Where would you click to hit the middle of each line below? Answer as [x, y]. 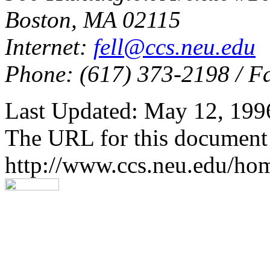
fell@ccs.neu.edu [174, 47]
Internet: [49, 47]
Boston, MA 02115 [93, 20]
